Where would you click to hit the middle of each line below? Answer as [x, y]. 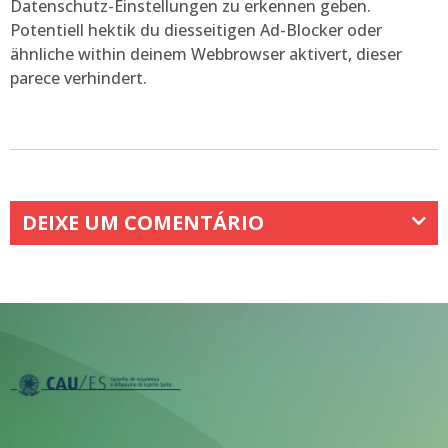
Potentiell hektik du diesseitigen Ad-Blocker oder [196, 30]
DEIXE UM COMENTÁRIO [143, 223]
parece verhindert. [78, 78]
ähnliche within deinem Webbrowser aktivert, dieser [206, 54]
